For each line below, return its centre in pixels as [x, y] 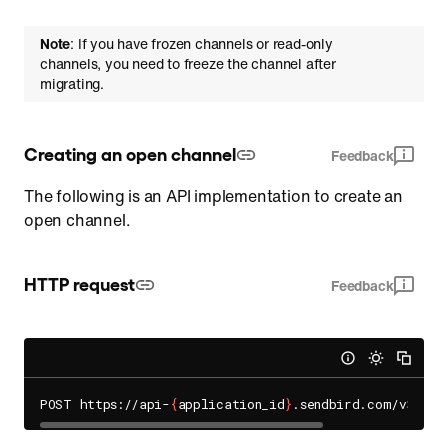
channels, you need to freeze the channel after [188, 63]
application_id [231, 404]
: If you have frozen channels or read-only [201, 43]
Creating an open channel [130, 152]
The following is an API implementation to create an [213, 196]
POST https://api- [105, 404]
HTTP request [79, 282]
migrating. [72, 83]
